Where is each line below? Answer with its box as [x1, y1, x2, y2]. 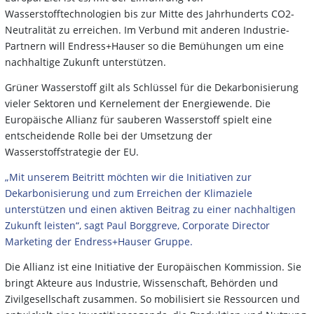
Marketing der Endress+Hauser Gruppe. [5, 234, 193, 248]
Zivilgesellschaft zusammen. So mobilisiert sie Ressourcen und [5, 292, 300, 306]
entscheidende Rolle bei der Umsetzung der [5, 128, 212, 142]
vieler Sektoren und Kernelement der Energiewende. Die [5, 96, 271, 110]
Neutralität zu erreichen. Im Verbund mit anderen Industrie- [5, 22, 289, 36]
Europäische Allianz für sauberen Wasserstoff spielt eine [5, 112, 272, 126]
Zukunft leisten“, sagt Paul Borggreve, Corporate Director [5, 218, 270, 232]
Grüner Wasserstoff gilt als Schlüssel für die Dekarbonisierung [5, 80, 299, 94]
